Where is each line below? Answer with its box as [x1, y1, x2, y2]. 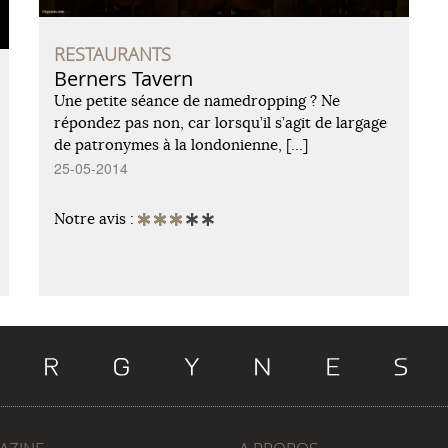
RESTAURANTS [54, 42, 171, 67]
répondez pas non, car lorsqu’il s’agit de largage [54, 113, 387, 133]
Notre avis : [54, 209, 138, 229]
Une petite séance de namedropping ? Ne [54, 91, 340, 111]
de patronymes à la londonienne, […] [54, 135, 308, 155]
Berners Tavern [54, 65, 193, 93]
